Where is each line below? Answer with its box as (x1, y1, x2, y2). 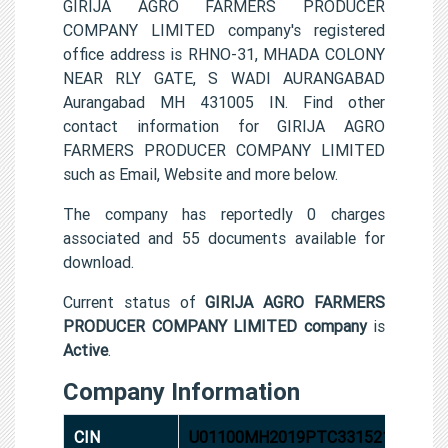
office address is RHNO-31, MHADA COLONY (63, 43, 385, 64)
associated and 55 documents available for (63, 227, 385, 248)
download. (63, 251, 134, 272)
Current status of (63, 291, 206, 312)
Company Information (63, 376, 300, 406)
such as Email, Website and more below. (63, 163, 338, 184)
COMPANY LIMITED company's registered (63, 19, 385, 40)
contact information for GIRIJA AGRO (63, 115, 385, 136)
